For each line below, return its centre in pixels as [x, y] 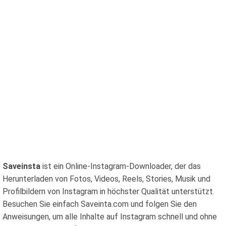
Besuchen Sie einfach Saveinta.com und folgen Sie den [100, 204]
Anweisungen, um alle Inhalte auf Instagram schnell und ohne [110, 217]
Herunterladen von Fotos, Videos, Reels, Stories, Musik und [106, 179]
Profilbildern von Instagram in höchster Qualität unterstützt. [108, 191]
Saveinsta [21, 166]
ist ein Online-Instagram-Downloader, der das [121, 166]
